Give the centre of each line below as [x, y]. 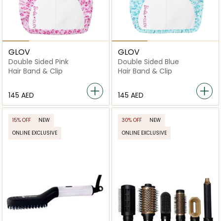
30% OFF [132, 120]
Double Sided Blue [148, 62]
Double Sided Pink [38, 62]
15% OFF [21, 120]
